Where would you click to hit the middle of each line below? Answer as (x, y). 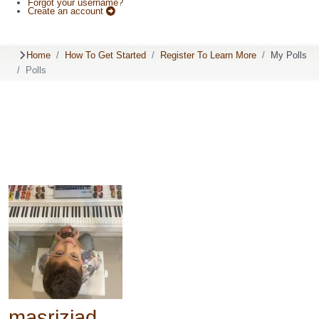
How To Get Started (105, 55)
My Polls (289, 55)
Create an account (67, 11)
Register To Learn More (208, 55)
